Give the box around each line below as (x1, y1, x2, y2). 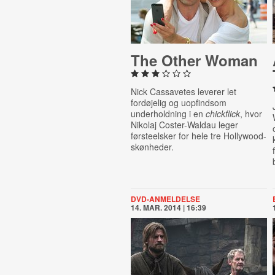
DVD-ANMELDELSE (130, 193, 200, 204)
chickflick (205, 107, 240, 120)
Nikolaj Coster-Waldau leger (130, 118, 238, 131)
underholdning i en (130, 107, 206, 120)
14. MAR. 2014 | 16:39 (130, 202, 206, 213)
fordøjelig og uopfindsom (130, 96, 227, 109)
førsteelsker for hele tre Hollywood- (130, 130, 266, 142)
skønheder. (130, 141, 174, 153)
